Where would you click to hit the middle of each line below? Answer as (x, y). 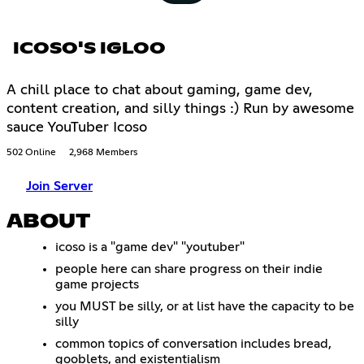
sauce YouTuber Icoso (77, 127)
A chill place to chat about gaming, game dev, (160, 90)
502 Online (31, 152)
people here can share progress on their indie (189, 269)
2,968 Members (103, 152)
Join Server (59, 186)
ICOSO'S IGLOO (89, 48)
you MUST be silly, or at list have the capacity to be (205, 306)
